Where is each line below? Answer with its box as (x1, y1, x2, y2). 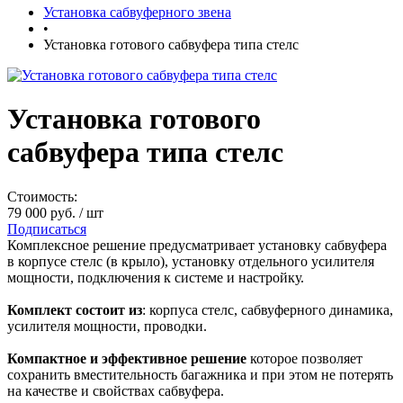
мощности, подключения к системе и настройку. (7, 269, 304, 285)
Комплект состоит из (7, 301, 142, 318)
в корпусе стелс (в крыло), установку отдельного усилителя (7, 253, 374, 269)
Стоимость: (7, 188, 77, 204)
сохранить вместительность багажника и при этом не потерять (7, 366, 393, 382)
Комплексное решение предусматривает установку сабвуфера (7, 237, 387, 253)
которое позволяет (246, 350, 363, 366)
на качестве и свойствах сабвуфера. (7, 382, 224, 399)
